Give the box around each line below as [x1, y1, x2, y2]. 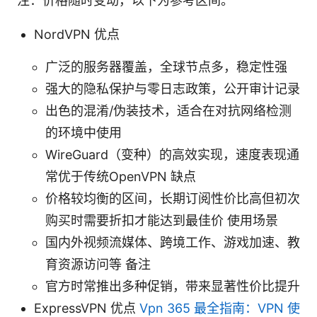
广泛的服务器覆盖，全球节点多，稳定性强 [45, 59, 287, 74]
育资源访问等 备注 [45, 256, 151, 272]
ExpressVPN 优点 [34, 300, 139, 316]
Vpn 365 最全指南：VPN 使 [139, 300, 300, 316]
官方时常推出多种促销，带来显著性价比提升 [45, 278, 300, 294]
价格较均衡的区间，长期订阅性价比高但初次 [45, 190, 300, 206]
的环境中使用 [45, 125, 122, 140]
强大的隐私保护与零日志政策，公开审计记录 [45, 81, 300, 96]
